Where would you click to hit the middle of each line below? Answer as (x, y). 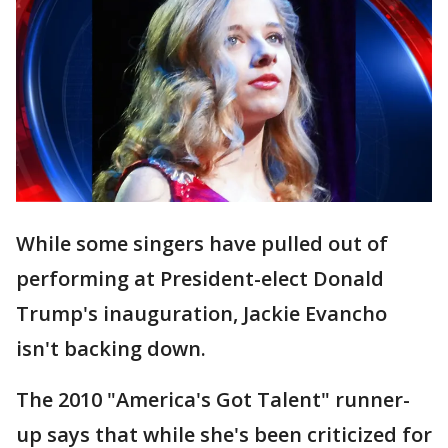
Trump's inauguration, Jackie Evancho (201, 314)
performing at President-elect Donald (200, 279)
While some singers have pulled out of (202, 244)
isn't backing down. (111, 349)
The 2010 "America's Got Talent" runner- (213, 400)
